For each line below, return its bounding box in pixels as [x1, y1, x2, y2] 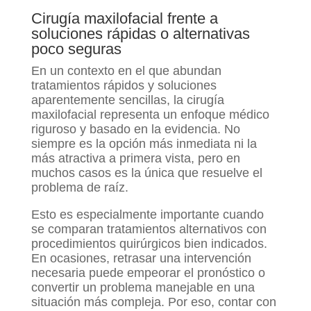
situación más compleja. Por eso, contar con [31, 295, 276, 310]
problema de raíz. [31, 180, 128, 195]
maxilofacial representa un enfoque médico [31, 108, 269, 122]
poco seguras [31, 40, 121, 58]
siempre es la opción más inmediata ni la [31, 137, 257, 151]
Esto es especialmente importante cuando [31, 208, 264, 222]
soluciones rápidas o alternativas [31, 25, 250, 43]
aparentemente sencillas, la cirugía [31, 93, 224, 108]
